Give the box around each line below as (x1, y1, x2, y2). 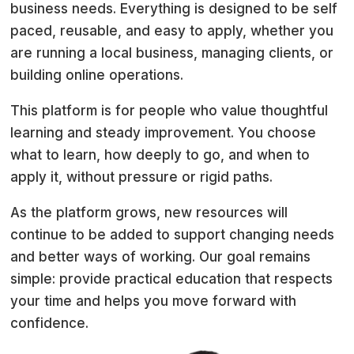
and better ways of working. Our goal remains (10, 249, 311, 265)
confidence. (10, 315, 89, 332)
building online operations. (10, 67, 184, 84)
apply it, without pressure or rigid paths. (10, 169, 273, 186)
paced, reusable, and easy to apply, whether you (10, 23, 334, 40)
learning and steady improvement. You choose (10, 125, 317, 141)
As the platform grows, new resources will (10, 205, 288, 221)
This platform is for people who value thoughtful (10, 103, 329, 119)
